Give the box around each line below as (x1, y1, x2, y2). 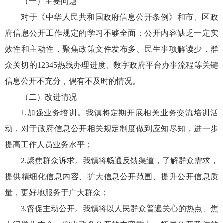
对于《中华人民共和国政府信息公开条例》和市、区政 (21, 12, 218, 21)
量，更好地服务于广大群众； (5, 188, 109, 197)
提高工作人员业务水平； (5, 140, 93, 149)
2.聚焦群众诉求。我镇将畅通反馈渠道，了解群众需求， (21, 156, 218, 165)
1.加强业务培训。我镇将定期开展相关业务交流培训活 (21, 108, 218, 117)
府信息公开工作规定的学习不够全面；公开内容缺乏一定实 (5, 28, 218, 37)
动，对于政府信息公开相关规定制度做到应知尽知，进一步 (5, 124, 218, 133)
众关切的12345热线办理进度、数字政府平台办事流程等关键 (5, 60, 218, 69)
